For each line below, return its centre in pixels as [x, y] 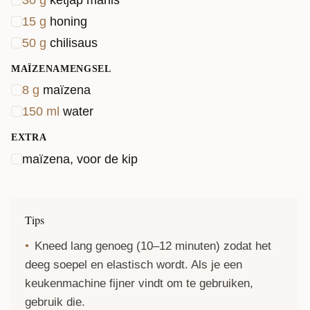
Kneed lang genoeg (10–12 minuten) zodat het [153, 246]
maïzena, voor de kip [80, 159]
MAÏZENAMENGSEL [61, 69]
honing [69, 21]
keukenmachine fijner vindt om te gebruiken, [139, 283]
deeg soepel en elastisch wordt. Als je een [134, 264]
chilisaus [74, 43]
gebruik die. [55, 302]
